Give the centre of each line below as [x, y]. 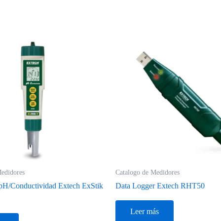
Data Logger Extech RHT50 [160, 186]
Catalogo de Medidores [147, 172]
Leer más [144, 212]
